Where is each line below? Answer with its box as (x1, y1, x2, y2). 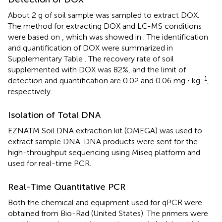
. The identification (143, 32, 208, 42)
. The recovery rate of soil (85, 54, 174, 63)
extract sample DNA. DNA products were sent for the (8, 136, 198, 146)
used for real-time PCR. (8, 158, 91, 168)
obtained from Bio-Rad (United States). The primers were (8, 208, 208, 218)
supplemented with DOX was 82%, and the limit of (8, 64, 186, 74)
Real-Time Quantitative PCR (8, 181, 125, 192)
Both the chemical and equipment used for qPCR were (8, 197, 202, 207)
